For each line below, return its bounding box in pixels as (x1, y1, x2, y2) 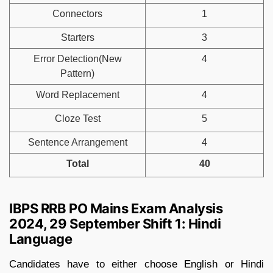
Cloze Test (54, 113, 101, 124)
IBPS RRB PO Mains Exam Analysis (9, 200, 223, 216)
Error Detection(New (33, 53, 122, 64)
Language (9, 230, 73, 247)
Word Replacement (35, 89, 119, 100)
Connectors (52, 8, 102, 19)
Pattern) (60, 68, 94, 79)
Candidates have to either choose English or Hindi (9, 258, 264, 270)
